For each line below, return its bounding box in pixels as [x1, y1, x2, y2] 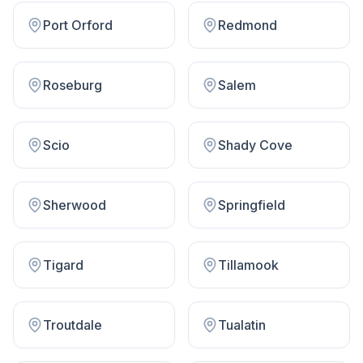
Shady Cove [218, 137, 293, 153]
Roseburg [43, 77, 102, 93]
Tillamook [218, 257, 279, 273]
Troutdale [43, 317, 102, 333]
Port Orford [43, 17, 113, 33]
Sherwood [43, 197, 106, 213]
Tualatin [218, 317, 266, 333]
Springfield [218, 197, 285, 213]
